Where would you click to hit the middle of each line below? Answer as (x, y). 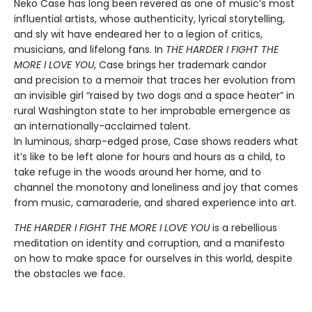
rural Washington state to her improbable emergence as (152, 110)
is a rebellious (243, 227)
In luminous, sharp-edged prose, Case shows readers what (156, 141)
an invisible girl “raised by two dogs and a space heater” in (154, 95)
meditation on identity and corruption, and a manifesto (149, 243)
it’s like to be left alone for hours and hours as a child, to (150, 156)
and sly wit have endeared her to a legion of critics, (138, 34)
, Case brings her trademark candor (180, 64)
